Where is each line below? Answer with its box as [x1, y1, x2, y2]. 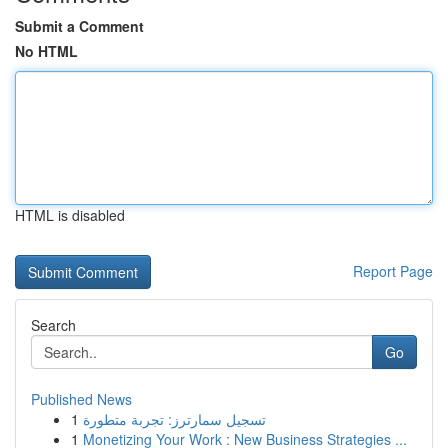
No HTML [15, 41, 78, 61]
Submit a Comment [15, 16, 144, 36]
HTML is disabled [15, 205, 125, 225]
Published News [31, 389, 132, 409]
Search [31, 315, 76, 335]
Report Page [353, 261, 433, 281]
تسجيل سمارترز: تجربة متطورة [83, 409, 266, 429]
